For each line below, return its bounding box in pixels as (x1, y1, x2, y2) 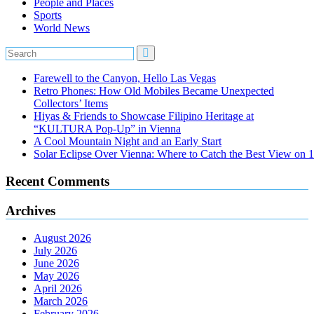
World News (34, 22, 90, 34)
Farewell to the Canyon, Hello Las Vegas (34, 72, 216, 85)
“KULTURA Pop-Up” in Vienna (34, 123, 181, 135)
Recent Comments (6, 174, 109, 189)
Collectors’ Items (34, 97, 108, 110)
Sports (34, 9, 62, 22)
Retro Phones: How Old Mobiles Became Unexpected (34, 85, 274, 97)
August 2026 (34, 232, 91, 245)
